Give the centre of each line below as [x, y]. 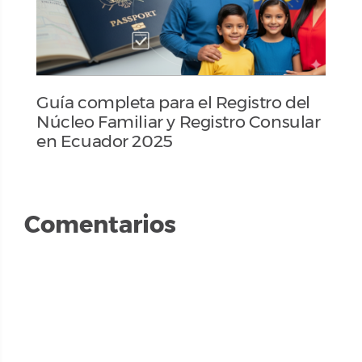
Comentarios [100, 225]
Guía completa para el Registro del [173, 102]
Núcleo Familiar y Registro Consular [179, 121]
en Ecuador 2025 [105, 141]
